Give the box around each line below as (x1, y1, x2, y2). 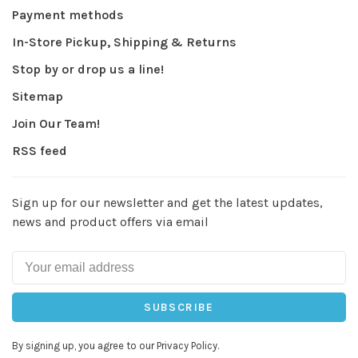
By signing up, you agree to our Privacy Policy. (12, 340, 219, 352)
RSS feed (12, 143, 67, 159)
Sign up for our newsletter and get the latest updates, (12, 195, 323, 211)
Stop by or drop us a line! (12, 62, 164, 78)
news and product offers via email (12, 214, 209, 230)
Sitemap (12, 89, 63, 105)
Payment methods (12, 7, 124, 23)
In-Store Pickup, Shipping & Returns (12, 34, 237, 50)
